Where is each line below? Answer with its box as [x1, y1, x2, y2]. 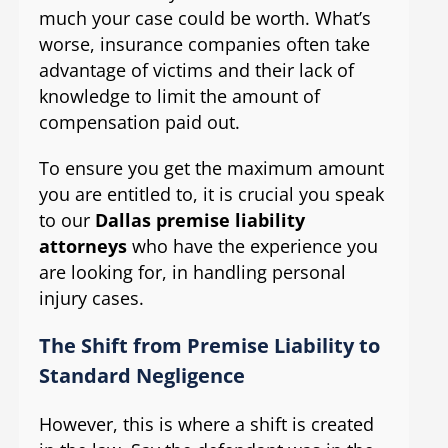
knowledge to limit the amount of [38, 84, 320, 109]
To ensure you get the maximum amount [38, 156, 384, 181]
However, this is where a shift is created [38, 412, 374, 437]
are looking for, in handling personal [38, 260, 346, 285]
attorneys [38, 234, 127, 259]
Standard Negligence [38, 362, 245, 390]
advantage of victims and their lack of [38, 58, 354, 83]
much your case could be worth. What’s [38, 6, 371, 31]
